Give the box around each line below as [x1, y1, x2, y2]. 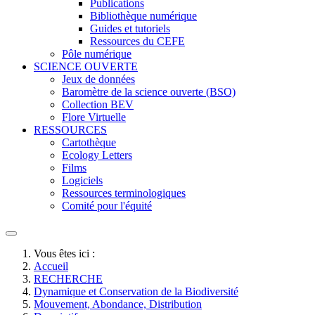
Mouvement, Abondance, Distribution [34, 298, 202, 310]
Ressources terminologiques [62, 187, 186, 199]
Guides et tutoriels [90, 22, 170, 34]
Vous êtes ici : [34, 247, 101, 259]
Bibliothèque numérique [90, 10, 197, 22]
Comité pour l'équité [62, 200, 152, 212]
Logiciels [62, 174, 103, 186]
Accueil [34, 260, 68, 272]
